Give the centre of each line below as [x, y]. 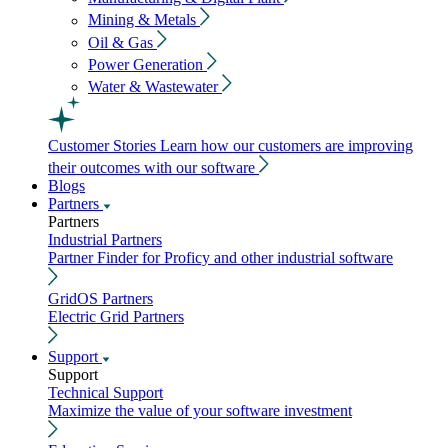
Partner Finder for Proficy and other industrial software [220, 258]
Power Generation [147, 64]
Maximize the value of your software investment [200, 410]
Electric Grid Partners [116, 316]
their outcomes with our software [151, 168]
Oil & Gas [122, 42]
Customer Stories [102, 146]
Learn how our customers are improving [286, 146]
